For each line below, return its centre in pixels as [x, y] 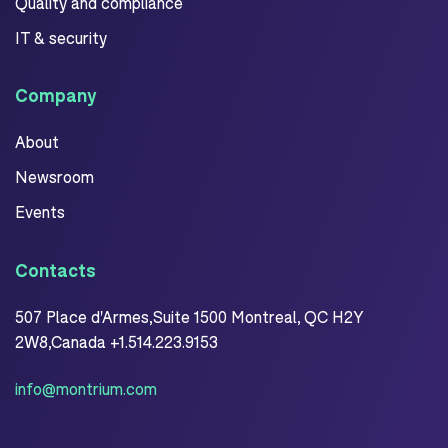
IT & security [61, 37]
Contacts [55, 269]
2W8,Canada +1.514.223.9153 [118, 341]
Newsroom [54, 176]
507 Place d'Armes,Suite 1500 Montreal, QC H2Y [189, 316]
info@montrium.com [86, 388]
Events [40, 211]
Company [55, 94]
